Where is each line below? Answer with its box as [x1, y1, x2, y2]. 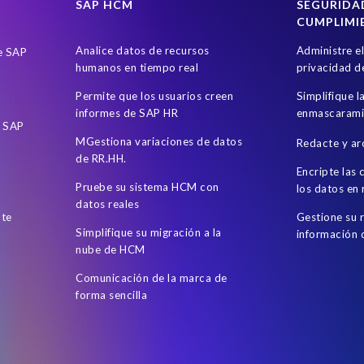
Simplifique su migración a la [76, 225, 222, 239]
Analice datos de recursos [76, 43, 210, 57]
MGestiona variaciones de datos [76, 134, 243, 148]
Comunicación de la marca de [76, 271, 227, 284]
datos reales [76, 197, 140, 210]
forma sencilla [76, 288, 148, 301]
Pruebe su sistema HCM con [76, 180, 219, 193]
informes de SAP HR [76, 106, 179, 119]
